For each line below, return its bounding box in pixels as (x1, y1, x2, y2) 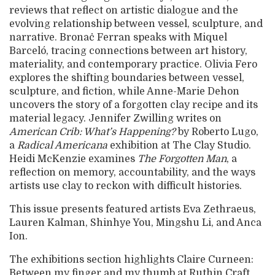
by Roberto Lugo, (176, 126, 258, 138)
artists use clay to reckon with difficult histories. (9, 180, 242, 192)
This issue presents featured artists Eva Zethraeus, (9, 204, 256, 215)
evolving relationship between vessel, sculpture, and (9, 18, 263, 30)
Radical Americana (17, 140, 107, 152)
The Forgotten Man (137, 153, 227, 165)
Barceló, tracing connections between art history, (9, 45, 247, 57)
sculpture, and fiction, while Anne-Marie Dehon (9, 86, 239, 98)
